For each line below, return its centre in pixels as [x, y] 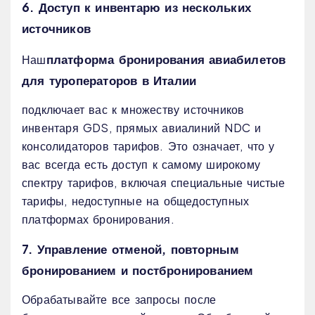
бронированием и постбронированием [138, 270]
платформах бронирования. [98, 219]
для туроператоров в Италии [109, 81]
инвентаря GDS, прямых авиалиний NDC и [142, 128]
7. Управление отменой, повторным [131, 249]
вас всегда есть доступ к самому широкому [141, 165]
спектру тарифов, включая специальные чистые [154, 183]
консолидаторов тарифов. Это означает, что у [148, 146]
